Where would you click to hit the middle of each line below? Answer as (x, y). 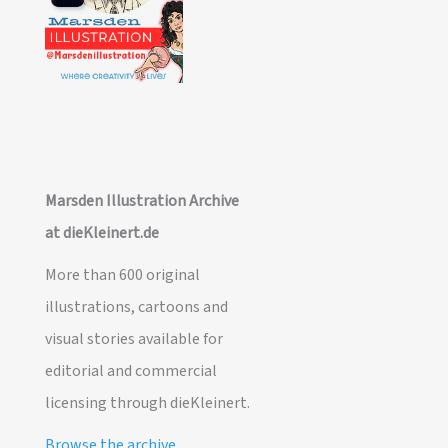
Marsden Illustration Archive (141, 201)
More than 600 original (122, 275)
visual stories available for (133, 339)
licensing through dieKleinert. (147, 403)
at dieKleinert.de (101, 233)
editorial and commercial (130, 371)
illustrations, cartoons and (136, 307)
